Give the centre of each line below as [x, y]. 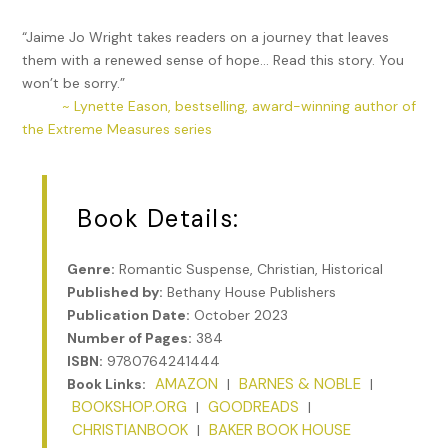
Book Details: [158, 218]
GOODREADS [254, 407]
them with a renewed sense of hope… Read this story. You [213, 60]
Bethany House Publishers [250, 292]
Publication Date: [129, 315]
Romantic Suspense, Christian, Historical [249, 269]
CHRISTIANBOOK [130, 430]
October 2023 [239, 315]
